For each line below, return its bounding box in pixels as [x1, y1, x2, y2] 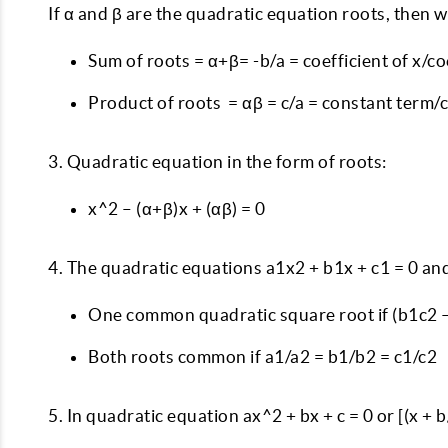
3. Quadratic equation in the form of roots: [48, 152, 390, 171]
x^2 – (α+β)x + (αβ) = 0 [88, 199, 266, 218]
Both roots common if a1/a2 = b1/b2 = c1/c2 [88, 347, 437, 366]
